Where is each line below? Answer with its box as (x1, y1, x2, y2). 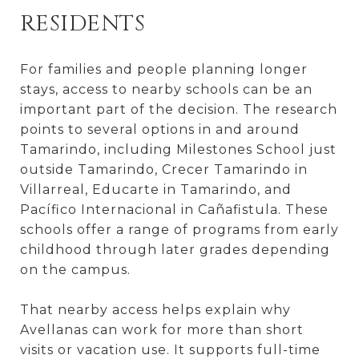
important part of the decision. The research (20, 101, 337, 117)
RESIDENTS (20, 8, 146, 38)
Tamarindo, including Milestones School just (20, 141, 337, 157)
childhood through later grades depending (20, 241, 330, 257)
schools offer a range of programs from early (20, 221, 339, 237)
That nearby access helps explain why (20, 301, 291, 317)
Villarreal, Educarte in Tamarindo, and (20, 181, 292, 197)
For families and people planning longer (20, 61, 308, 77)
